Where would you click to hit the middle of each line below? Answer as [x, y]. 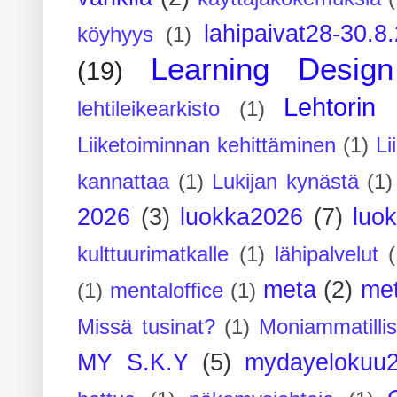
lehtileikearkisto [149, 109]
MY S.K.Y [133, 362]
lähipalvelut [327, 254]
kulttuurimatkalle [153, 254]
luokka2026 [242, 217]
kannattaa [124, 181]
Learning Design [272, 68]
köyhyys [116, 34]
